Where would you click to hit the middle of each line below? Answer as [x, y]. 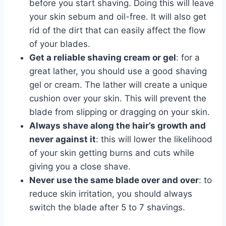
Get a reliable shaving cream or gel [103, 57]
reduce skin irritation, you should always [111, 193]
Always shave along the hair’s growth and [118, 125]
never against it [63, 139]
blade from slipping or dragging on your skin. [120, 112]
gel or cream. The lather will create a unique [118, 84]
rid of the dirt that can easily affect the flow [118, 30]
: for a [188, 57]
